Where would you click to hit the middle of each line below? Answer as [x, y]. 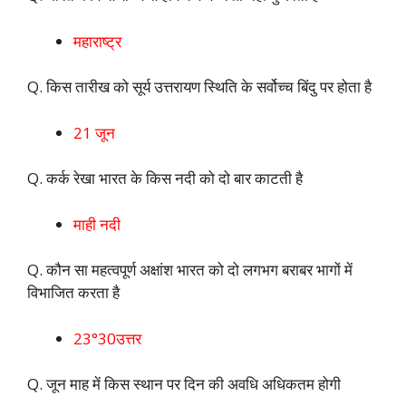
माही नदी [97, 224]
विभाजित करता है [73, 293]
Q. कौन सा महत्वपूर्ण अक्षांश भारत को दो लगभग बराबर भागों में [190, 270]
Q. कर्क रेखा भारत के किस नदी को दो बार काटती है [165, 179]
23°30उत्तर [107, 338]
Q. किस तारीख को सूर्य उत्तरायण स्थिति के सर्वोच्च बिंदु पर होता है [199, 87]
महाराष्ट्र [97, 41]
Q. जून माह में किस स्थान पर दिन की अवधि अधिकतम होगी [184, 384]
